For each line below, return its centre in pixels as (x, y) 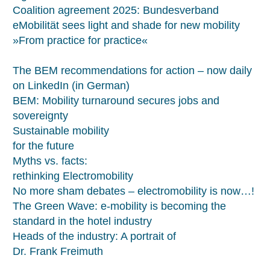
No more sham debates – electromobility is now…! (133, 191)
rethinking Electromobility (73, 176)
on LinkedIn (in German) (71, 85)
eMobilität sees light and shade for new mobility (126, 25)
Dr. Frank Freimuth (58, 251)
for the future (43, 146)
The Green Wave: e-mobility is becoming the (119, 206)
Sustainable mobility (61, 130)
